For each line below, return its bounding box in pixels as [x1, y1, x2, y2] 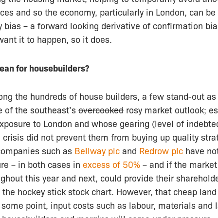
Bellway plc [74, 145, 120, 157]
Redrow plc [139, 145, 183, 157]
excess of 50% [83, 158, 140, 170]
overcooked [78, 104, 124, 116]
